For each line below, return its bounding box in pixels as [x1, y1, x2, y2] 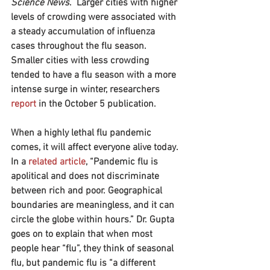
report [11, 98, 36, 110]
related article [28, 156, 86, 168]
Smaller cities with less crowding [11, 55, 151, 67]
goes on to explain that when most [11, 228, 155, 240]
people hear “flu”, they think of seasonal [11, 243, 176, 255]
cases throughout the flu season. [11, 40, 149, 52]
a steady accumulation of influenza [11, 26, 157, 38]
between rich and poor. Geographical [11, 185, 165, 197]
